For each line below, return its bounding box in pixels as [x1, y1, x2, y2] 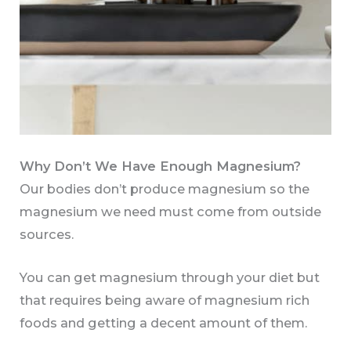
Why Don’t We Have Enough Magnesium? [20, 158, 302, 175]
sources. [20, 226, 74, 243]
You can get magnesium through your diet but [20, 270, 320, 286]
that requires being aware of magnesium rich [20, 292, 310, 309]
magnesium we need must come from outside [20, 204, 322, 220]
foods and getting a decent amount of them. [20, 315, 308, 331]
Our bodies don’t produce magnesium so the [20, 181, 310, 197]
